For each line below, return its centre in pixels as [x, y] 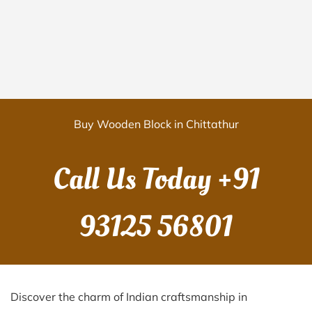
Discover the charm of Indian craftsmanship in [129, 297]
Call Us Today [135, 179]
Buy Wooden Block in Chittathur [156, 124]
